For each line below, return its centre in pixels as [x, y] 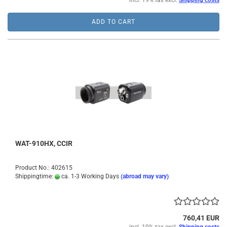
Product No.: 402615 [44, 168]
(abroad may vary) [145, 176]
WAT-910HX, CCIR [44, 143]
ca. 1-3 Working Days [89, 176]
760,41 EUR [201, 218]
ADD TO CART [113, 22]
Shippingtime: [35, 176]
